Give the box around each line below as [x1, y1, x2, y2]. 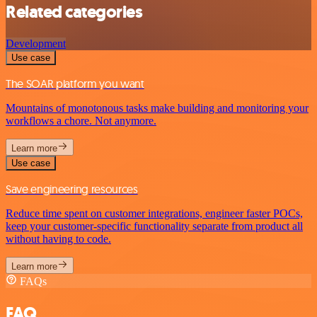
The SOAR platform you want [6, 76, 144, 91]
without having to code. [6, 233, 111, 246]
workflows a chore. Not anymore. [6, 115, 156, 127]
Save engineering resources [6, 182, 138, 197]
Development [6, 38, 66, 50]
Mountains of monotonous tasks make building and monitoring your [6, 102, 309, 115]
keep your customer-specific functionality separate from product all [6, 220, 303, 233]
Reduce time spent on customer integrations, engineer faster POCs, [6, 207, 303, 220]
